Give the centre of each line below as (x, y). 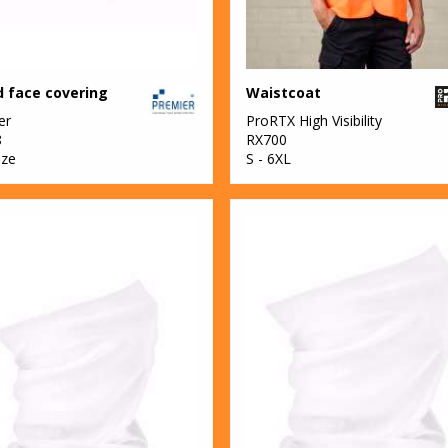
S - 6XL (268, 158)
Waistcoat (283, 92)
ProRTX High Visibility (313, 120)
